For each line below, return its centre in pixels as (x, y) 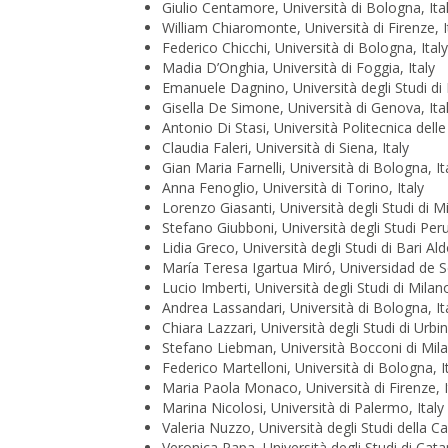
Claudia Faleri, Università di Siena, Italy (285, 148)
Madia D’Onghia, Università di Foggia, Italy (298, 68)
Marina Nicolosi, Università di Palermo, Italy (303, 408)
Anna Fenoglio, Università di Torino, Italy (293, 188)
